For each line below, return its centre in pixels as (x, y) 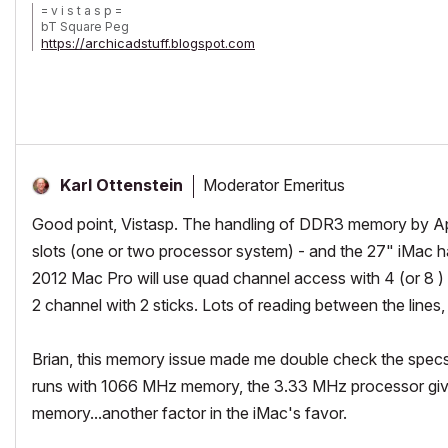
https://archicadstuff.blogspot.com (148, 43)
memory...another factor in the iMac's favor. (189, 413)
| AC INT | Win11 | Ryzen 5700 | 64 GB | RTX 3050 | (201, 77)
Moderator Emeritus (274, 184)
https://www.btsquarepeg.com (135, 60)
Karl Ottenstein (121, 185)
